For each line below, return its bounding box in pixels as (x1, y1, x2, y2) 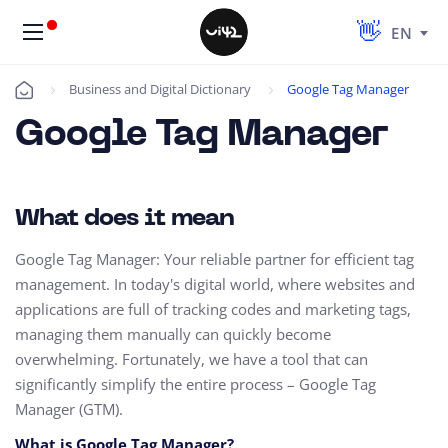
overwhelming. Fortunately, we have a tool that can (15, 349, 368, 369)
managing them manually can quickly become (15, 324, 331, 344)
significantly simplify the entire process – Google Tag (15, 374, 376, 394)
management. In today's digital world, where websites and (15, 274, 415, 294)
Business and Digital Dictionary (69, 80, 251, 98)
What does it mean (15, 207, 234, 231)
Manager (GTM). (15, 399, 123, 419)
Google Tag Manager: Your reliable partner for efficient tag (15, 249, 414, 269)
